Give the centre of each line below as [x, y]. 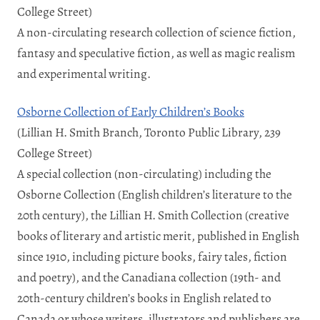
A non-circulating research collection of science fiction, [156, 32]
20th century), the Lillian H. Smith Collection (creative [153, 215]
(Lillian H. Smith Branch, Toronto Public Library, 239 [149, 132]
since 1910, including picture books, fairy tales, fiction [152, 256]
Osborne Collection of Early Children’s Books [131, 111]
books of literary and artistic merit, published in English [158, 235]
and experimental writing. [84, 73]
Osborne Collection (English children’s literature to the [155, 194]
